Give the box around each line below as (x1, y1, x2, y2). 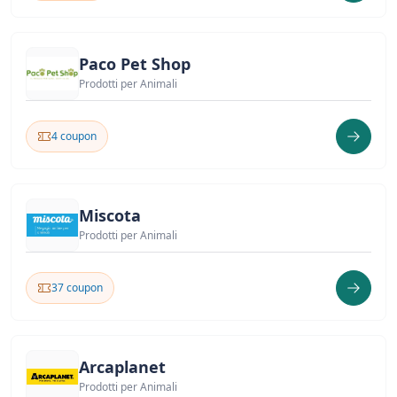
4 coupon (51, 128, 97, 144)
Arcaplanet (79, 356, 166, 378)
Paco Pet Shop (79, 53, 191, 74)
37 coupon (51, 280, 103, 295)
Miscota (79, 205, 141, 226)
